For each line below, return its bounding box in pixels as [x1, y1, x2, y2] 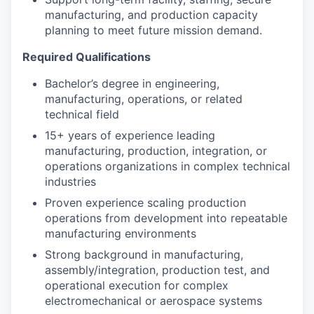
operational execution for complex [45, 278, 228, 292]
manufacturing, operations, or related [45, 92, 243, 106]
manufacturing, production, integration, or [45, 144, 267, 158]
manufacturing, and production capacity [45, 8, 258, 22]
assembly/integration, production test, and [45, 263, 270, 277]
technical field [45, 107, 119, 121]
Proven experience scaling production [45, 196, 246, 210]
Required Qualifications [22, 50, 151, 64]
